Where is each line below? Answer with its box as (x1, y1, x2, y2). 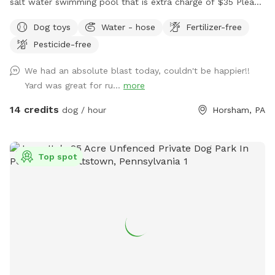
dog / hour (59, 104, 106, 115)
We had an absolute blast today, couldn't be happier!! (25, 65, 250, 76)
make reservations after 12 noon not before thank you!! (10, 11, 239, 21)
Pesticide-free (33, 39, 91, 49)
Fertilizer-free (186, 21, 242, 32)
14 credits (10, 103, 59, 115)
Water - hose (101, 21, 155, 32)
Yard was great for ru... (25, 80, 123, 90)
